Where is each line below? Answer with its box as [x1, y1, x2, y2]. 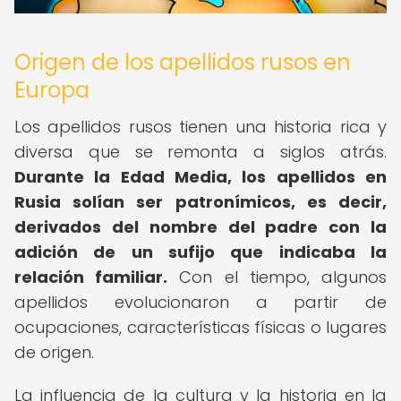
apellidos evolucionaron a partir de [14, 291, 387, 313]
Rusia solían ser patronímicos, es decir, [14, 191, 387, 213]
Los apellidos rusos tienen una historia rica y [14, 115, 387, 138]
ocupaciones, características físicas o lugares [14, 316, 387, 338]
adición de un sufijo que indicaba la [14, 241, 387, 263]
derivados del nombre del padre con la [14, 216, 387, 238]
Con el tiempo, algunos [167, 266, 388, 288]
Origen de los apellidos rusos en [14, 47, 351, 77]
